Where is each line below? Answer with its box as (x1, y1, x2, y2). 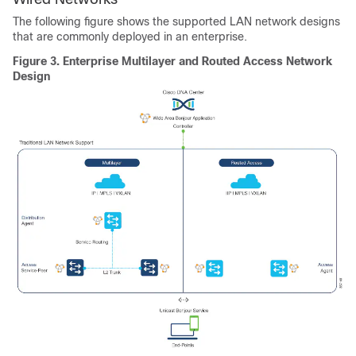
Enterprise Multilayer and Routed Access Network (63, 55, 332, 68)
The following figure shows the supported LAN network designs (13, 15, 340, 29)
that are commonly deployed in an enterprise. (13, 30, 247, 44)
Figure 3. (13, 55, 63, 68)
